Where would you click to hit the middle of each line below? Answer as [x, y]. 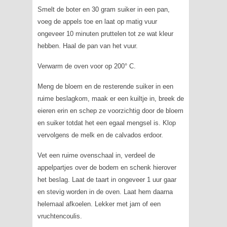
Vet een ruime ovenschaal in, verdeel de [96, 155]
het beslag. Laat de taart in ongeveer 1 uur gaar [107, 180]
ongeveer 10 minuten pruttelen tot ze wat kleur [105, 34]
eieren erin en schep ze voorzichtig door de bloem [110, 111]
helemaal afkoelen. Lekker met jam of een [99, 204]
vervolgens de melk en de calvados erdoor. [100, 135]
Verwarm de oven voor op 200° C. [86, 66]
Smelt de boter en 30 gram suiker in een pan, [103, 9]
